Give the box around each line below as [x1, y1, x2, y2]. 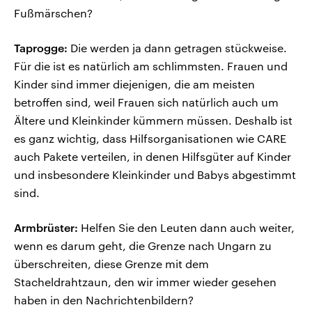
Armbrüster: [14, 221, 78, 235]
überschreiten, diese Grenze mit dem [14, 257, 209, 271]
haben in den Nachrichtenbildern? [14, 293, 194, 307]
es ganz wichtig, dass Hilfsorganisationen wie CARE [14, 132, 286, 146]
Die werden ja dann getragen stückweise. [68, 41, 287, 55]
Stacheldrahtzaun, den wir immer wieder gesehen [14, 275, 276, 289]
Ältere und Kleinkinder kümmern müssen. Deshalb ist [14, 114, 292, 127]
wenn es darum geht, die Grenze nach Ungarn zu [14, 239, 272, 253]
